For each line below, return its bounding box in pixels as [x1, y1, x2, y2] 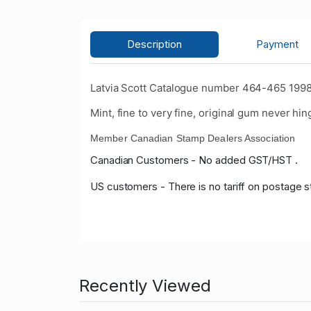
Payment [255, 37, 299, 51]
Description [127, 37, 183, 51]
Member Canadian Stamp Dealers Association [90, 133, 296, 144]
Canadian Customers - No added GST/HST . [90, 153, 298, 167]
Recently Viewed [79, 276, 211, 296]
